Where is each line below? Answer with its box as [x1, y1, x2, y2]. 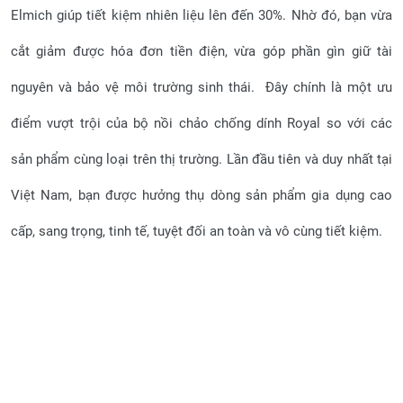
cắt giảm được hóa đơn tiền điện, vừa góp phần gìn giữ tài [11, 43, 392, 59]
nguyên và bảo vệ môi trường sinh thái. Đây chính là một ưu [11, 79, 392, 95]
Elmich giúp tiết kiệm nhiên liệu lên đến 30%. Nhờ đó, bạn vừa [11, 7, 392, 23]
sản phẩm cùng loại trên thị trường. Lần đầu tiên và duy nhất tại [11, 151, 392, 167]
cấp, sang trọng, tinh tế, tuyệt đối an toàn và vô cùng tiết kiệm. [11, 223, 382, 239]
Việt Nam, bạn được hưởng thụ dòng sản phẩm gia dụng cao [11, 187, 392, 203]
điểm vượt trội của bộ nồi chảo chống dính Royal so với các [11, 115, 392, 131]
